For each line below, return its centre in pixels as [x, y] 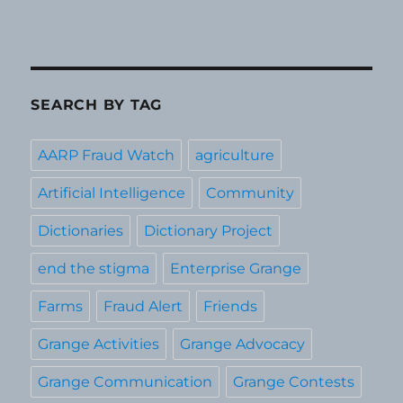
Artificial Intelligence [112, 193]
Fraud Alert [143, 307]
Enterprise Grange [236, 269]
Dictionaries [81, 231]
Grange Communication [125, 382]
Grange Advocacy [243, 345]
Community [251, 193]
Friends [231, 307]
